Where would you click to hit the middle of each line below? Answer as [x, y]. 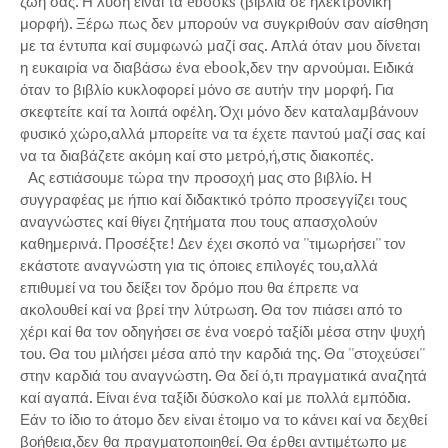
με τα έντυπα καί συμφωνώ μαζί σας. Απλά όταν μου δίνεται [220, 45]
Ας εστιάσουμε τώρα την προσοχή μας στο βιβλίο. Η [196, 177]
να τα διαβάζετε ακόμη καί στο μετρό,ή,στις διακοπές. [198, 155]
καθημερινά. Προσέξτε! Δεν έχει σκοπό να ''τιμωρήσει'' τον [213, 243]
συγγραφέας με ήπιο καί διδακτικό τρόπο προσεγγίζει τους [213, 199]
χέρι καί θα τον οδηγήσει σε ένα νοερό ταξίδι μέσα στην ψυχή [222, 331]
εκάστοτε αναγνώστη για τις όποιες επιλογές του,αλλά [199, 265]
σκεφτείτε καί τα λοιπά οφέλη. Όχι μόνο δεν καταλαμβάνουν [219, 111]
